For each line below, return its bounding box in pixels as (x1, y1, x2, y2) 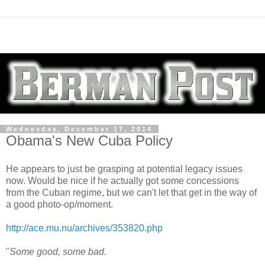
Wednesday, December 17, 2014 (6, 125, 153, 133)
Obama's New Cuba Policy (6, 132, 173, 149)
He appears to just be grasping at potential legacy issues (6, 164, 243, 174)
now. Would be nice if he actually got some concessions (6, 176, 239, 186)
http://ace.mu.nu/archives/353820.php (6, 223, 163, 234)
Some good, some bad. (9, 247, 106, 257)
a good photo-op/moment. (6, 199, 113, 210)
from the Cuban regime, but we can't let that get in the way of (6, 188, 257, 198)
